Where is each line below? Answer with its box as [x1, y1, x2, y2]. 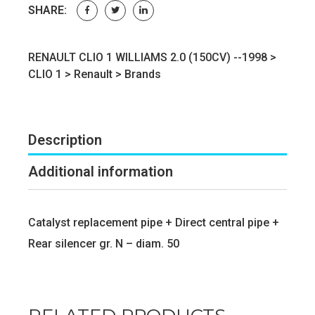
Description [28, 131, 102, 148]
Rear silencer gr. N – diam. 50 [28, 236, 179, 250]
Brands [124, 67, 161, 81]
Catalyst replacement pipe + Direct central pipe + [28, 215, 279, 229]
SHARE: [28, 3, 67, 17]
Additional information [28, 162, 173, 180]
